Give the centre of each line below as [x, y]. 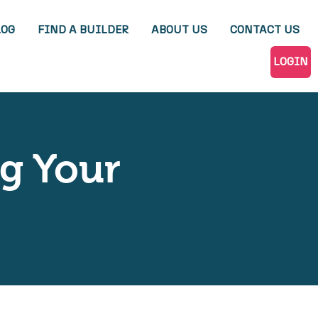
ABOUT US [179, 30]
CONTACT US [265, 30]
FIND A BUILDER [83, 30]
